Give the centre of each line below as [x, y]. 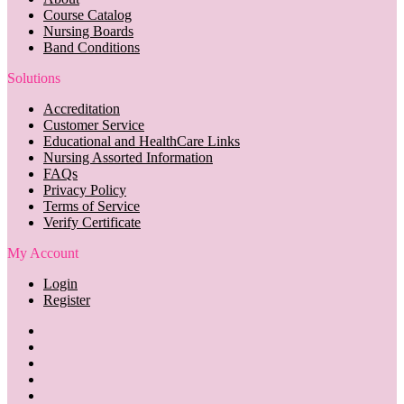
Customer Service [94, 124]
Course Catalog [87, 14]
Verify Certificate [92, 222]
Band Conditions [92, 47]
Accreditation [82, 108]
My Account [43, 252]
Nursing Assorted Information [128, 157]
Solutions [34, 78]
